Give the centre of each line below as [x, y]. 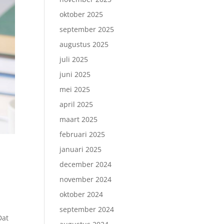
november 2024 [86, 179]
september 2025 [87, 29]
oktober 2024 [81, 194]
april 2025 [76, 104]
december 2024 [86, 164]
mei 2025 [75, 89]
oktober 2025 [81, 14]
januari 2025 [81, 149]
